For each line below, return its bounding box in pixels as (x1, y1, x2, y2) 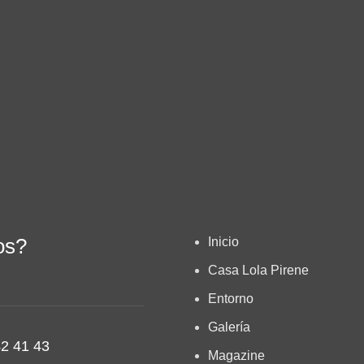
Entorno (207, 292, 253, 305)
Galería (207, 320, 250, 334)
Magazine (207, 349, 265, 362)
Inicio (207, 235, 239, 249)
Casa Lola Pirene (207, 263, 309, 277)
